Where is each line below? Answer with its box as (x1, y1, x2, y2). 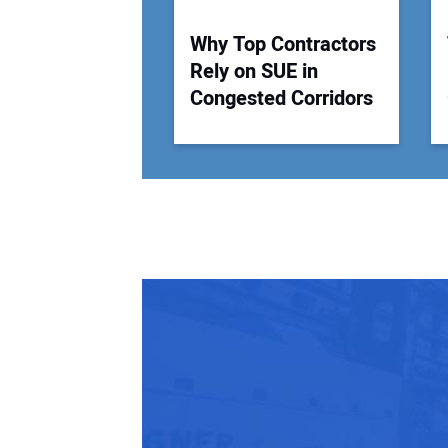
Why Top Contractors (190, 29, 376, 59)
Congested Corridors (190, 83, 373, 113)
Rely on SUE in (190, 56, 318, 86)
